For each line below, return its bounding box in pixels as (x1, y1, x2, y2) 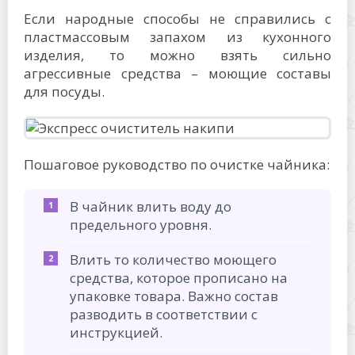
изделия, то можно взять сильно (24, 46, 331, 65)
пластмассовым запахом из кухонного (24, 28, 331, 47)
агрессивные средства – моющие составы (24, 64, 331, 83)
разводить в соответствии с (70, 305, 258, 324)
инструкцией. (70, 323, 162, 342)
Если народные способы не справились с (24, 10, 331, 29)
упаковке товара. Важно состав (70, 287, 278, 306)
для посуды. (24, 82, 105, 101)
